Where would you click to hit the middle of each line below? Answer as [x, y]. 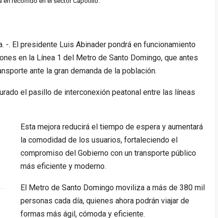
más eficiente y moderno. [63, 166]
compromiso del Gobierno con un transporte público [108, 153]
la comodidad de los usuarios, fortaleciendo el [99, 140]
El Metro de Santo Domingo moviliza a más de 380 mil [112, 188]
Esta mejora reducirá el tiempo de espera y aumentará [111, 127]
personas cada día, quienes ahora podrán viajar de [105, 201]
